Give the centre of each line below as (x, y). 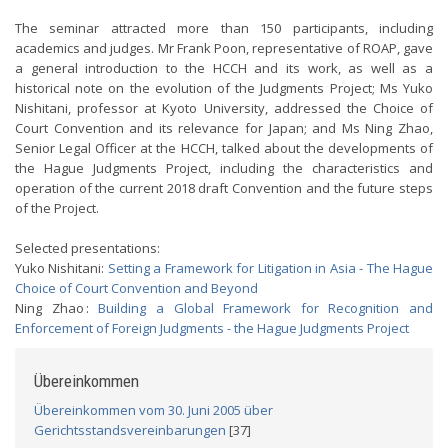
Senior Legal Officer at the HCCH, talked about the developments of (224, 148)
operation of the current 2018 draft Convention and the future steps (224, 188)
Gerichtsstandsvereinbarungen (130, 430)
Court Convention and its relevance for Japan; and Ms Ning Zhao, (224, 128)
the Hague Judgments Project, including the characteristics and (224, 168)
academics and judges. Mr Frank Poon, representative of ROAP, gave (224, 48)
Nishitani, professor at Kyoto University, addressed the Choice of (224, 108)
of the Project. (58, 208)
